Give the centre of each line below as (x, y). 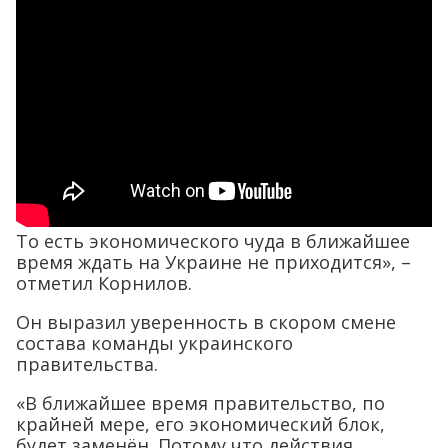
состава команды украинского (154, 343)
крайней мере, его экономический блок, (200, 424)
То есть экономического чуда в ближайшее (213, 241)
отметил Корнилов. (104, 283)
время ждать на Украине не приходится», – (213, 262)
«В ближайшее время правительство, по (200, 403)
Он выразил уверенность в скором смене (206, 322)
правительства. (87, 364)
